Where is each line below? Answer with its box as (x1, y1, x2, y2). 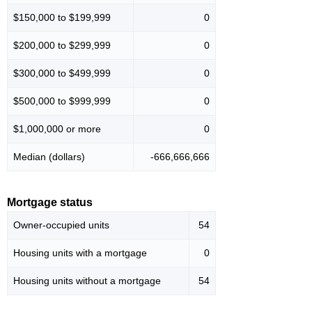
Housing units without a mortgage (13, 275, 161, 287)
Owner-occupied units (13, 219, 109, 231)
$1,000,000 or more (13, 123, 101, 135)
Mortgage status (7, 196, 93, 209)
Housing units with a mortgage (13, 247, 147, 259)
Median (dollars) (13, 151, 85, 163)
